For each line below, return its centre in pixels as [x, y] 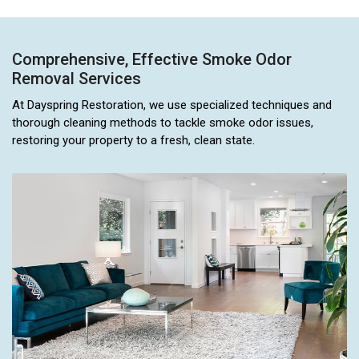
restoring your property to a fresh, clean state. [133, 140]
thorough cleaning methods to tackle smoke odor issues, [163, 122]
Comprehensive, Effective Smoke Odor [152, 59]
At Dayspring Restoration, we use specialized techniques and [172, 105]
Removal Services [77, 78]
